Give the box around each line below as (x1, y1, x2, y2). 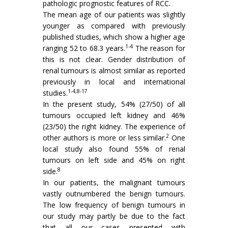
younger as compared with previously (43, 21, 185, 31)
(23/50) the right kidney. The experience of (43, 122, 185, 132)
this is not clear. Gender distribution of (43, 54, 185, 65)
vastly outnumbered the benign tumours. (43, 189, 185, 199)
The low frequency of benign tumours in (43, 200, 185, 210)
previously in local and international (43, 77, 185, 87)
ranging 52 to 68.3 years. (43, 43, 125, 53)
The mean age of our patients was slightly (43, 10, 185, 20)
